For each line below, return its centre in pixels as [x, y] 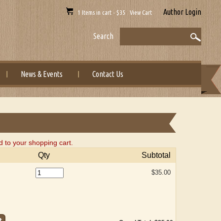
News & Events [42, 74]
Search [103, 36]
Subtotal [156, 155]
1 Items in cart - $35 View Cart [113, 12]
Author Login [182, 12]
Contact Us [108, 74]
